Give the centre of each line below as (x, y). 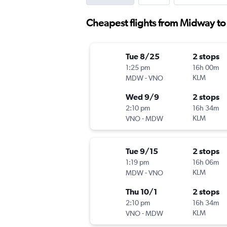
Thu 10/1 (141, 191)
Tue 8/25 (143, 56)
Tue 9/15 (142, 151)
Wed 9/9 (142, 97)
